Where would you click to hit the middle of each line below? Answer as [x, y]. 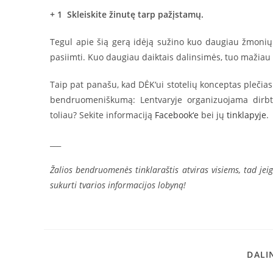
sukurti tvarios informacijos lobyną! [118, 185]
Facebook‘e [177, 115]
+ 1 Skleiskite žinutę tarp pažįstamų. [127, 14]
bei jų [213, 115]
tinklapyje [246, 115]
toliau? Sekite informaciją [102, 115]
